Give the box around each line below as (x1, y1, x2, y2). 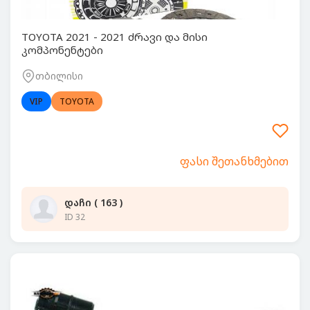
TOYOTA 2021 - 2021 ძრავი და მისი (21, 30, 208, 44)
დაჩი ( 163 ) (64, 195, 122, 209)
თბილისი (35, 69, 83, 82)
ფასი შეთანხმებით (180, 154, 289, 169)
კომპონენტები (21, 43, 103, 57)
